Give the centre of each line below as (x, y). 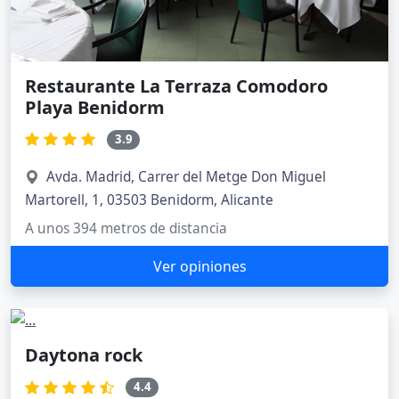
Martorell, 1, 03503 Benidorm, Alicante (149, 199)
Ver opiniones (199, 266)
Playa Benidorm (95, 108)
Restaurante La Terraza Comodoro (176, 86)
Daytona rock (84, 355)
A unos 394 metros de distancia (126, 228)
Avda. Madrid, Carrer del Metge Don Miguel (186, 176)
